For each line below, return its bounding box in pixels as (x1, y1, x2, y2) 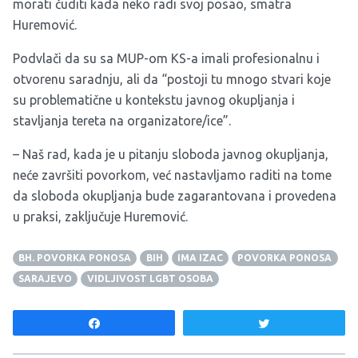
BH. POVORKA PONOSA (18, 253, 132, 264)
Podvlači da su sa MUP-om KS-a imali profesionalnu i (13, 51, 320, 66)
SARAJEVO (18, 273, 73, 284)
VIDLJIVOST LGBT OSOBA (86, 273, 213, 284)
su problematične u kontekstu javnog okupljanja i (13, 93, 295, 108)
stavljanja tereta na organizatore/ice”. (13, 113, 231, 129)
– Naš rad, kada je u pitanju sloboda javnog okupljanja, (13, 147, 328, 162)
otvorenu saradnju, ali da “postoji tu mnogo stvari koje (13, 72, 331, 87)
